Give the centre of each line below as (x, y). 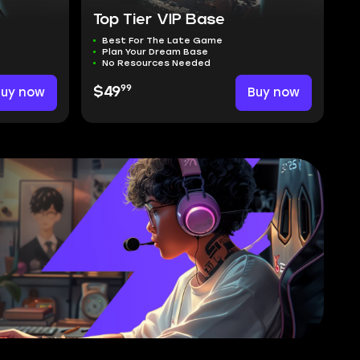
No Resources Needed (157, 63)
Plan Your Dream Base (155, 52)
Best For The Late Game (163, 41)
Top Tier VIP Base (159, 20)
